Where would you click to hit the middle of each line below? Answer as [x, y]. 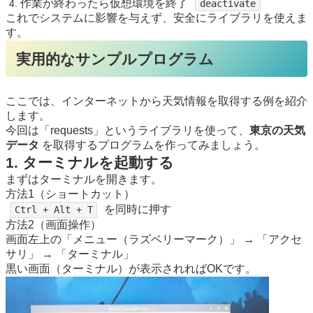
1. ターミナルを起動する [90, 163]
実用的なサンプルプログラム [115, 60]
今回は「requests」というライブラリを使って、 [128, 131]
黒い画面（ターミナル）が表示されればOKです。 [131, 269]
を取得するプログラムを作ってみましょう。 [152, 145]
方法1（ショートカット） [70, 194]
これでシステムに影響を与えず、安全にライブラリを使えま [156, 18]
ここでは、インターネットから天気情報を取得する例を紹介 [156, 101]
